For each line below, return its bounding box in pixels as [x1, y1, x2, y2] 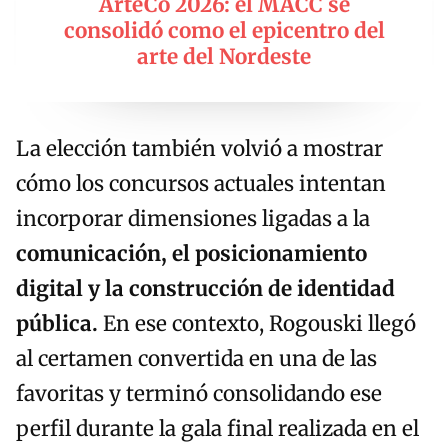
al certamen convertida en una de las [16, 346, 377, 373]
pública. [16, 311, 98, 338]
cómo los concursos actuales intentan [16, 171, 386, 198]
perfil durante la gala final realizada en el [16, 416, 419, 443]
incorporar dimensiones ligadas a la [16, 206, 370, 233]
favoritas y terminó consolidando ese [16, 381, 382, 408]
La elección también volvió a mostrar [16, 136, 383, 163]
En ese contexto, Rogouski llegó [98, 311, 416, 338]
